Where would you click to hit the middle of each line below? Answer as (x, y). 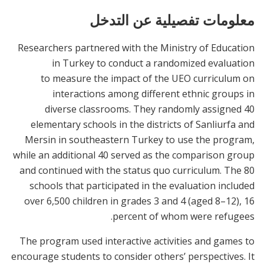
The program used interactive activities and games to (137, 241)
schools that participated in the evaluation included (142, 186)
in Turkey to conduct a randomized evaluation (153, 63)
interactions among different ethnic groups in (154, 94)
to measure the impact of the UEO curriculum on (148, 79)
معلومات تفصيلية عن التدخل (172, 19)
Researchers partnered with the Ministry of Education (136, 48)
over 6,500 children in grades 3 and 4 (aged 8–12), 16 (139, 201)
